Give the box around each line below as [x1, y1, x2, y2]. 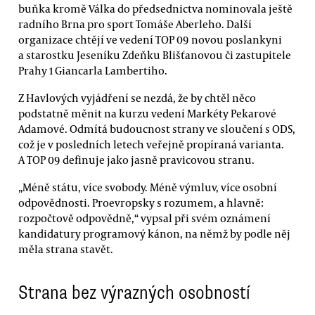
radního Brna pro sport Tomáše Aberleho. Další [18, 16, 252, 31]
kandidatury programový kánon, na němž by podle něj [18, 226, 290, 241]
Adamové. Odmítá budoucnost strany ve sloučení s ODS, [18, 122, 295, 136]
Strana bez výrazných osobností [18, 281, 250, 305]
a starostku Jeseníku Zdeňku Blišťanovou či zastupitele [18, 47, 291, 62]
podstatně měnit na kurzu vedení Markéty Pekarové [18, 106, 276, 121]
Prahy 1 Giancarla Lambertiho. [18, 63, 167, 77]
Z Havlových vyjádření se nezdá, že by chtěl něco [18, 91, 256, 105]
